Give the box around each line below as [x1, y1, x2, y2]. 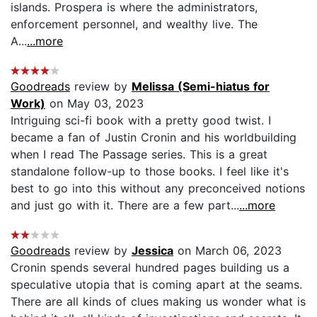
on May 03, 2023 [45, 96, 144, 110]
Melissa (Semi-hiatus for [132, 79, 270, 93]
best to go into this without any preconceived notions [11, 180, 305, 195]
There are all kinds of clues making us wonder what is [11, 294, 306, 309]
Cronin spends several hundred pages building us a [11, 260, 289, 275]
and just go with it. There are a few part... [11, 197, 239, 212]
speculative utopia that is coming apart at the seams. [11, 277, 302, 292]
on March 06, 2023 [173, 243, 282, 258]
